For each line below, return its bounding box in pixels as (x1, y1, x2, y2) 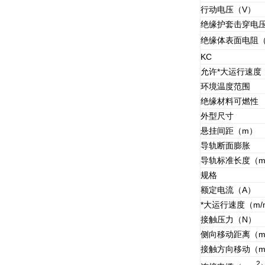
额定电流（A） (200, 185, 256, 195)
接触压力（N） (200, 215, 256, 224)
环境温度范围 (200, 82, 250, 91)
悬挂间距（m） (200, 126, 257, 135)
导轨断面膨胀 (200, 141, 250, 150)
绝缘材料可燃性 (200, 96, 258, 106)
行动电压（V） (200, 5, 256, 14)
